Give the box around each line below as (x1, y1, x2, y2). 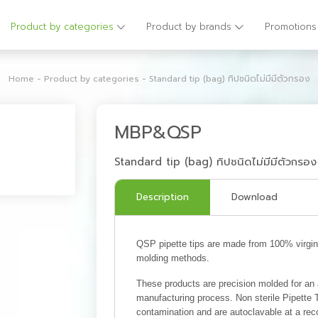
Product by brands (146, 20, 236, 33)
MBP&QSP (114, 119, 202, 146)
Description (136, 190, 189, 204)
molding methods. (136, 253, 209, 263)
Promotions (264, 20, 317, 33)
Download (231, 190, 278, 204)
